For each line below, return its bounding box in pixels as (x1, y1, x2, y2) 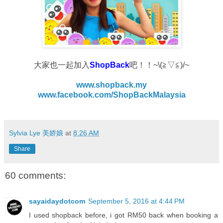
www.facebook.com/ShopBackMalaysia (37, 90, 186, 99)
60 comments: (5, 170, 66, 181)
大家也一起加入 (34, 60, 90, 69)
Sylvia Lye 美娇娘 (9, 128, 63, 137)
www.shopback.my (76, 80, 147, 89)
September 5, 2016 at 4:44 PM (88, 197, 185, 206)
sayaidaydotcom (29, 197, 85, 206)
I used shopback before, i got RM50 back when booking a (29, 211, 218, 220)
